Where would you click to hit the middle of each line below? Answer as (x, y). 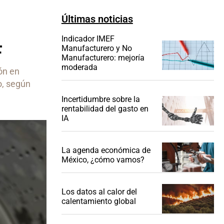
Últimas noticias (97, 19)
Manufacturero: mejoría (103, 58)
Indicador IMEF (88, 39)
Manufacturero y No (96, 48)
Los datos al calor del (99, 192)
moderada (79, 67)
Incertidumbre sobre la (100, 99)
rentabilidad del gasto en (105, 109)
